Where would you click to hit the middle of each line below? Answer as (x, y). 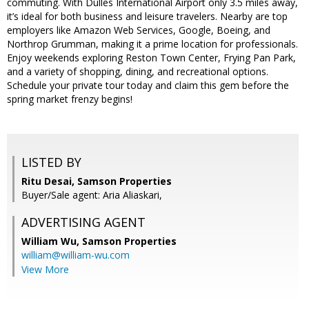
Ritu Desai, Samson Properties (97, 181)
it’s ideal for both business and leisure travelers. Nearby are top (147, 17)
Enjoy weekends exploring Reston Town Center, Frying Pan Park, (151, 58)
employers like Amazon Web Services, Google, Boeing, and (139, 30)
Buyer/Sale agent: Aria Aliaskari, (92, 195)
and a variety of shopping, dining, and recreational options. (138, 72)
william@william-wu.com (76, 255)
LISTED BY (51, 162)
